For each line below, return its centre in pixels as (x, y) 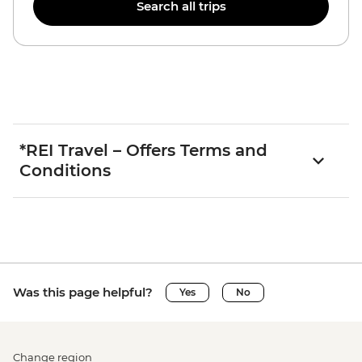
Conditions (65, 170)
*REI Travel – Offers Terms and (143, 150)
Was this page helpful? (83, 292)
